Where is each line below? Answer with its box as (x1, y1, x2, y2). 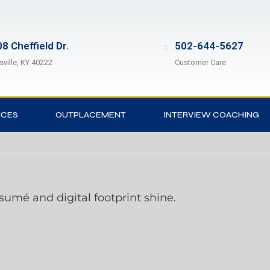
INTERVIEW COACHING (163, 110, 259, 120)
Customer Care (174, 58, 226, 67)
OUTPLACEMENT (55, 110, 126, 120)
